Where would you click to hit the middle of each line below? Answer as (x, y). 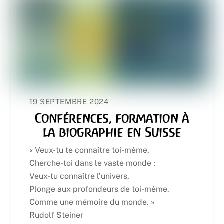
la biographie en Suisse (112, 132)
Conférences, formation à (112, 118)
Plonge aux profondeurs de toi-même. (100, 189)
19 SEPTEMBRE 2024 (69, 101)
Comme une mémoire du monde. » (92, 202)
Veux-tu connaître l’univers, (80, 176)
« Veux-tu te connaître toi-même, (90, 150)
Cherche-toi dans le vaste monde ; (93, 163)
